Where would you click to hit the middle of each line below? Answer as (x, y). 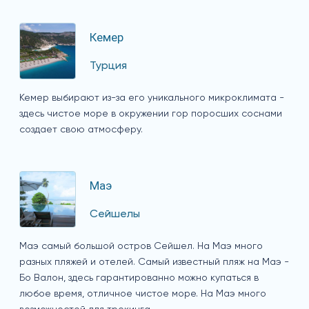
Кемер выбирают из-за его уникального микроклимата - (152, 98)
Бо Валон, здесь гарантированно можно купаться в (139, 278)
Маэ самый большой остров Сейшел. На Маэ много (141, 246)
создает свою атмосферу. (81, 129)
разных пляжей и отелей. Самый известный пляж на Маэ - (154, 262)
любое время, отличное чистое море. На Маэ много (143, 293)
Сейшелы (115, 214)
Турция (108, 66)
